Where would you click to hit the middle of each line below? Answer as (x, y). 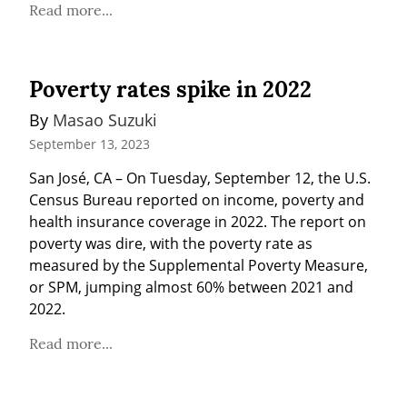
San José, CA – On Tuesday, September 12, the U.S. (200, 179)
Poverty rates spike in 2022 (170, 89)
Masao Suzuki (105, 119)
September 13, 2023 (89, 144)
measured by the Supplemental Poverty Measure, (199, 266)
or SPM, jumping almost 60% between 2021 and (191, 288)
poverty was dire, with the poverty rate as (171, 244)
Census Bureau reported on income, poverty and (197, 200)
